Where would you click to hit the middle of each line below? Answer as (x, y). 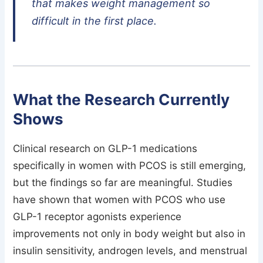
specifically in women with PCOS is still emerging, (130, 165)
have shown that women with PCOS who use (119, 199)
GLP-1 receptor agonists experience (97, 216)
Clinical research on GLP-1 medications (105, 148)
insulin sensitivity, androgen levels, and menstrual (130, 250)
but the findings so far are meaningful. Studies (123, 182)
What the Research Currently (122, 99)
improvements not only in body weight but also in (129, 233)
